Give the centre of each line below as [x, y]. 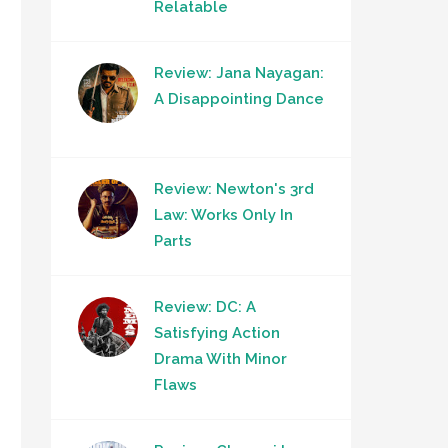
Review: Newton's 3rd [234, 189]
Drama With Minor [220, 359]
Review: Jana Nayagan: [239, 73]
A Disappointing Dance [239, 99]
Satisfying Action [217, 333]
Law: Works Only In [223, 215]
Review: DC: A [205, 307]
